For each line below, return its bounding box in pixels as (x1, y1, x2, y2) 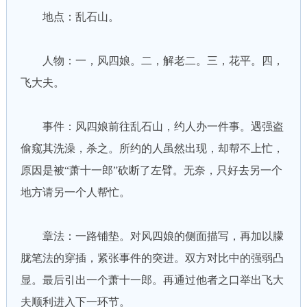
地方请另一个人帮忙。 (20, 186, 130, 198)
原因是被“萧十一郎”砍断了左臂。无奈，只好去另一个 (20, 164, 282, 176)
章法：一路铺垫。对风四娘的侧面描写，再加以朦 (20, 230, 284, 242)
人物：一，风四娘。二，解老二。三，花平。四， (20, 55, 284, 66)
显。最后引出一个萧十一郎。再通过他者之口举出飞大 (20, 274, 284, 286)
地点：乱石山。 (20, 11, 119, 23)
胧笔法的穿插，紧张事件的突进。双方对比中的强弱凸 (20, 252, 284, 264)
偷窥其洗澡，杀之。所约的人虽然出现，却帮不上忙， (20, 143, 284, 154)
